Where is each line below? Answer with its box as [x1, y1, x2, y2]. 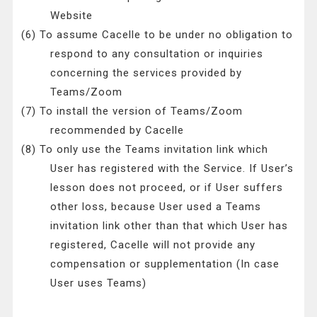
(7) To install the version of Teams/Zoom [21, 105, 243, 118]
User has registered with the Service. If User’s [50, 162, 294, 175]
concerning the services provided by [50, 67, 242, 80]
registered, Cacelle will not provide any [50, 238, 255, 252]
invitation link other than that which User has [50, 219, 288, 233]
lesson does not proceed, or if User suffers [50, 181, 283, 195]
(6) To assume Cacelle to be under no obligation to [21, 28, 294, 42]
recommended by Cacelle [50, 124, 184, 137]
